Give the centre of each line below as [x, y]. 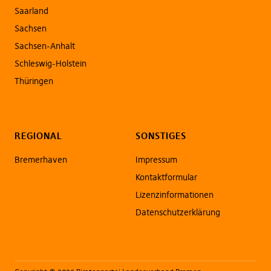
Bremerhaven [41, 159]
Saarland [31, 11]
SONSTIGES [161, 135]
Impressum [156, 159]
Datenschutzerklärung [178, 212]
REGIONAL [38, 135]
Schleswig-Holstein [50, 63]
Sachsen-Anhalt [44, 46]
